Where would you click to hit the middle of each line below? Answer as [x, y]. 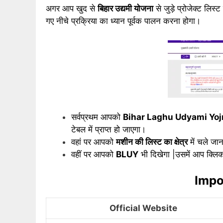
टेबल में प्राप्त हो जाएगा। [109, 130]
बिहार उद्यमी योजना [125, 9]
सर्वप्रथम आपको [97, 117]
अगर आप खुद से [72, 9]
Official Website [144, 208]
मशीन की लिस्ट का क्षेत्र [152, 142]
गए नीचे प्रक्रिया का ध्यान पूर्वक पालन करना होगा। [123, 21]
